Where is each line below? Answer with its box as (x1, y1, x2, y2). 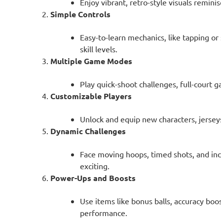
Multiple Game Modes (50, 55, 132, 66)
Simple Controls (50, 8, 110, 19)
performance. (79, 207, 127, 218)
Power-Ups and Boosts (50, 172, 136, 183)
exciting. (79, 160, 110, 171)
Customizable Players (50, 90, 132, 101)
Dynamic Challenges (50, 125, 126, 136)
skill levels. (79, 43, 117, 54)
